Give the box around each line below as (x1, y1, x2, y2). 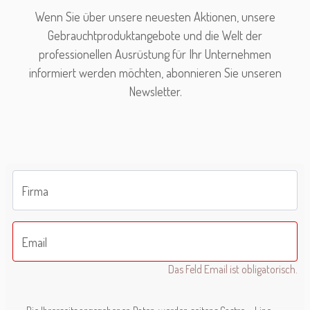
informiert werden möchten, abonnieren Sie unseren (28, 65, 282, 80)
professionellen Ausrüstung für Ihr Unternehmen (39, 46, 271, 62)
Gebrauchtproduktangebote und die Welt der (48, 28, 262, 43)
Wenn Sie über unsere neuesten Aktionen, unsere (35, 9, 275, 24)
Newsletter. (128, 84, 182, 99)
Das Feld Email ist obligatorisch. (168, 262, 298, 276)
